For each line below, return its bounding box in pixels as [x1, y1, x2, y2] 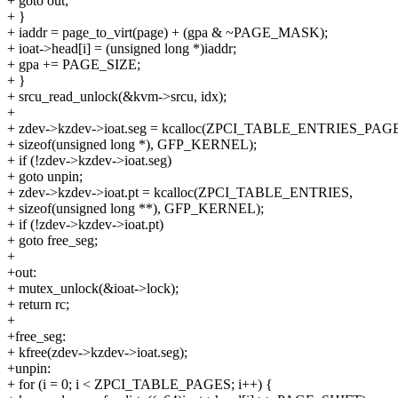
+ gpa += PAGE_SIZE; [7, 57, 140, 73]
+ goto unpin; [7, 169, 83, 185]
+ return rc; [7, 297, 69, 313]
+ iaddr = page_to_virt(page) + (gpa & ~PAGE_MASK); [7, 25, 328, 41]
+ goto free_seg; [7, 233, 98, 249]
